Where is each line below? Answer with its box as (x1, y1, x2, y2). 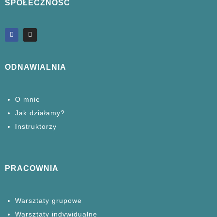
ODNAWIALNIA (5, 62, 66, 71)
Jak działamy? (15, 108, 65, 117)
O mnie (15, 95, 40, 103)
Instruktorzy (15, 122, 57, 130)
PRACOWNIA (5, 164, 59, 172)
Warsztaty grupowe (15, 196, 82, 204)
